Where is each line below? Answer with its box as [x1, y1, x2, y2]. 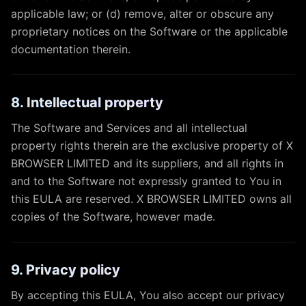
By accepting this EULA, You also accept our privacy [11, 288, 285, 302]
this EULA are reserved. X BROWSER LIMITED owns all [11, 192, 292, 206]
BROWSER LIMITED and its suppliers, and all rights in [11, 156, 283, 170]
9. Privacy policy [11, 262, 120, 278]
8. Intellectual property [11, 94, 163, 111]
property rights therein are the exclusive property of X [11, 139, 293, 152]
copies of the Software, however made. [11, 210, 215, 223]
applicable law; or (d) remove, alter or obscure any [11, 7, 274, 20]
